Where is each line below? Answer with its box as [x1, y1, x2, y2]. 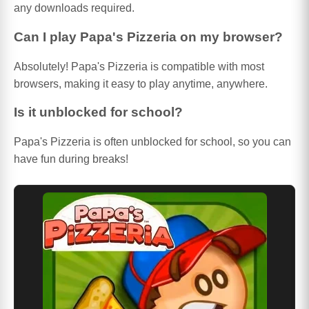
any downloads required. [14, 2, 134, 14]
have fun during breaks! [14, 153, 128, 166]
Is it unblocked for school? [14, 105, 183, 120]
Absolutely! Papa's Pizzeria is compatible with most [14, 60, 264, 72]
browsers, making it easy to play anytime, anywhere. [14, 77, 268, 90]
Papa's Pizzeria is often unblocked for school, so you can [14, 136, 291, 148]
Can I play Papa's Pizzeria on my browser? [14, 29, 283, 44]
